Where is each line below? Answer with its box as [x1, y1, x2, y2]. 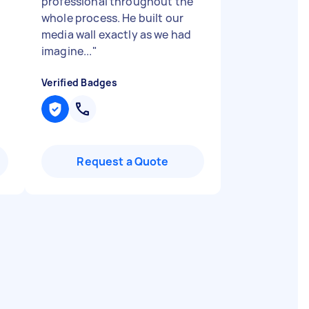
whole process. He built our [41, 10, 184, 26]
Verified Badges [41, 76, 117, 89]
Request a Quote [77, 154, 169, 169]
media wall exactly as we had [41, 27, 192, 42]
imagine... [41, 43, 92, 59]
